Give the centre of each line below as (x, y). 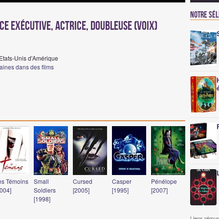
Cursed (83, 181)
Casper (122, 181)
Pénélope (164, 181)
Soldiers (45, 190)
